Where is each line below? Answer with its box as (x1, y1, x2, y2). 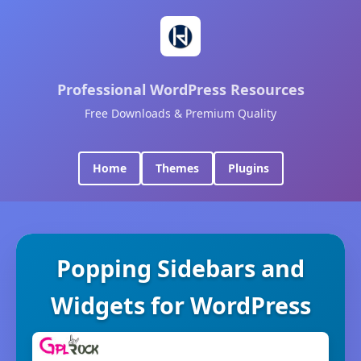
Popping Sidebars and (56, 252, 305, 284)
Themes (155, 160, 199, 176)
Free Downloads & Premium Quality (85, 106, 276, 121)
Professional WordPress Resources (56, 80, 305, 99)
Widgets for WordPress (50, 289, 311, 321)
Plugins (227, 160, 269, 176)
